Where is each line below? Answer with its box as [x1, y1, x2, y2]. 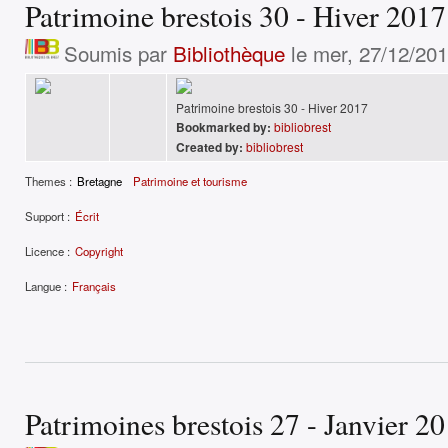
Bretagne [77, 173, 122, 190]
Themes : [25, 173, 72, 190]
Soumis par [63, 38, 173, 69]
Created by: [176, 138, 243, 157]
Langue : [25, 277, 67, 294]
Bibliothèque [172, 38, 285, 69]
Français [72, 277, 116, 294]
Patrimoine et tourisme [133, 173, 248, 190]
